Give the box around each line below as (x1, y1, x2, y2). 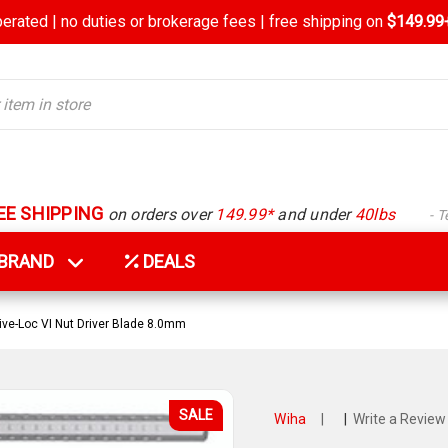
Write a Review (352, 411, 446, 428)
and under (273, 204, 355, 224)
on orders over (103, 204, 216, 224)
